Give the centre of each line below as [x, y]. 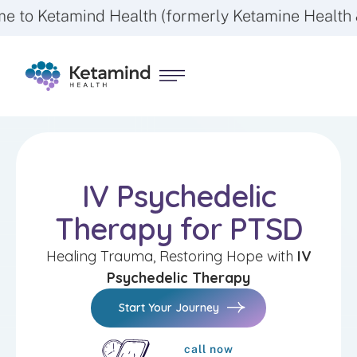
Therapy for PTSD [178, 228]
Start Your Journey [169, 307]
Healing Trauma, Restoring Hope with [171, 256]
